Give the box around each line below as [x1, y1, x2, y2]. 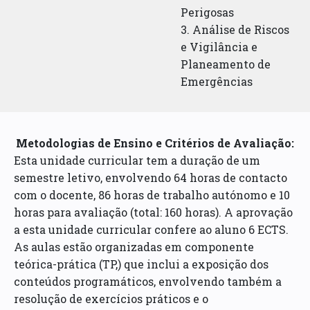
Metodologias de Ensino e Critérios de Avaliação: [16, 135, 294, 150]
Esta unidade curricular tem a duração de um [14, 152, 261, 167]
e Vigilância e [181, 39, 258, 54]
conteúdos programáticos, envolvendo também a [14, 273, 282, 289]
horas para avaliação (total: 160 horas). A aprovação [14, 204, 293, 219]
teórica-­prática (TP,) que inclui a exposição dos [14, 256, 269, 271]
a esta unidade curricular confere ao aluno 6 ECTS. [14, 221, 289, 237]
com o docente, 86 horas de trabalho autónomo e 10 [14, 187, 291, 202]
